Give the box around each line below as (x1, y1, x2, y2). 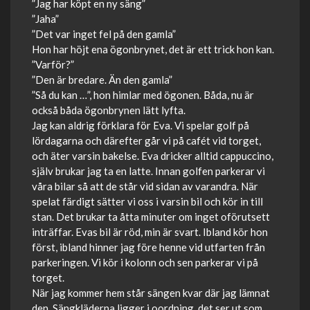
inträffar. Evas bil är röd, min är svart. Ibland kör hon (32, 226, 268, 238)
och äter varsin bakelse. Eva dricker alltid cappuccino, (32, 149, 273, 162)
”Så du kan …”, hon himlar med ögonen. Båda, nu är (32, 89, 254, 101)
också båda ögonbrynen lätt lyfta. (32, 104, 185, 116)
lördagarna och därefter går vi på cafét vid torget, (32, 134, 261, 147)
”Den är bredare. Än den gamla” (32, 73, 172, 86)
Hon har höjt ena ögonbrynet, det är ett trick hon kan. (32, 43, 274, 55)
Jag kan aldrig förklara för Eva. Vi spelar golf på (32, 119, 249, 131)
